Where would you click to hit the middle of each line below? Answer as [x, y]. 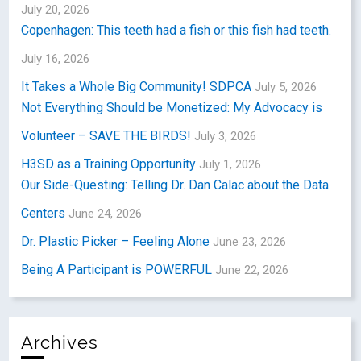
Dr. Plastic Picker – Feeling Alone [116, 241]
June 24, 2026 [106, 213]
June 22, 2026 [252, 270]
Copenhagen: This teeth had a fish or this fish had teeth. [176, 30]
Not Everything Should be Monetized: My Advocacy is [172, 107]
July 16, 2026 [56, 58]
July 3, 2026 [226, 136]
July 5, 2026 [286, 87]
